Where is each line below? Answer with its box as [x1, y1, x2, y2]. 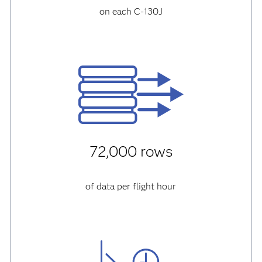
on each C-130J [99, 6, 163, 17]
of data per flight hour [85, 181, 177, 192]
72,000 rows [89, 142, 173, 161]
